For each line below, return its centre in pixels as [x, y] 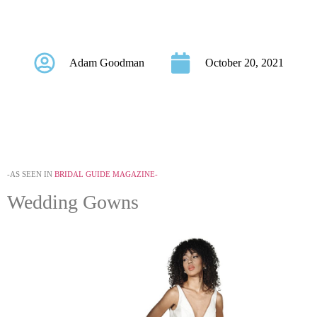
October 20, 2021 [244, 62]
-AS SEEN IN [31, 174]
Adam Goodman [106, 62]
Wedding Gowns [73, 202]
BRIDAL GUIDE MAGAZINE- [106, 174]
